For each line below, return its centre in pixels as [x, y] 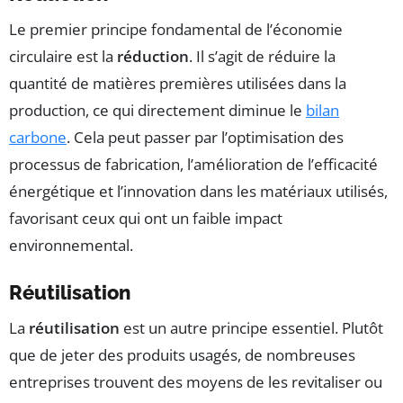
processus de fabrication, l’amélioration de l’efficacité [193, 165]
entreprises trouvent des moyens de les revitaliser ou [196, 382]
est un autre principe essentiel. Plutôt [251, 328]
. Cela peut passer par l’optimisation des [205, 138]
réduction [153, 57]
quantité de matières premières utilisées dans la [178, 84]
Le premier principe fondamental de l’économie [176, 30]
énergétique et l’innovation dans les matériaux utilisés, [198, 192]
